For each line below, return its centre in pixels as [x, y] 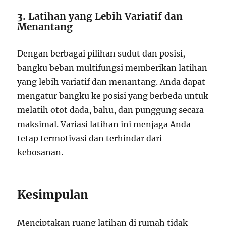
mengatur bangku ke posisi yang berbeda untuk [113, 96]
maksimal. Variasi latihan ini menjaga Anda [104, 124]
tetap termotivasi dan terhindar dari [90, 138]
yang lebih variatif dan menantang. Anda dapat [111, 81]
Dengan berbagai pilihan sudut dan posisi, [101, 53]
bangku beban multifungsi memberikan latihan [112, 67]
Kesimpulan [53, 194]
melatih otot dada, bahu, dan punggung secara [111, 110]
